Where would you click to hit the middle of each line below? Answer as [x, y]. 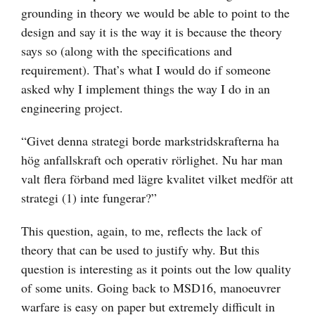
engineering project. [72, 108]
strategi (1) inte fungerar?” [89, 198]
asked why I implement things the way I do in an [146, 89]
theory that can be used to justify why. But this [140, 250]
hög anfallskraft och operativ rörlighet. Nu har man [152, 160]
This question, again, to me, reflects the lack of [141, 231]
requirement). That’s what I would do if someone [146, 70]
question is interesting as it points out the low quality [156, 269]
